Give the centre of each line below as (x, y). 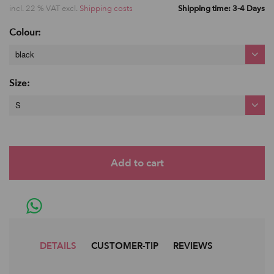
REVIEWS (193, 246)
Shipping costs (106, 8)
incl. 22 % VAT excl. (44, 8)
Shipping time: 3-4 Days (221, 8)
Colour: (25, 32)
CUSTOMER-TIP (125, 246)
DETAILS (58, 246)
